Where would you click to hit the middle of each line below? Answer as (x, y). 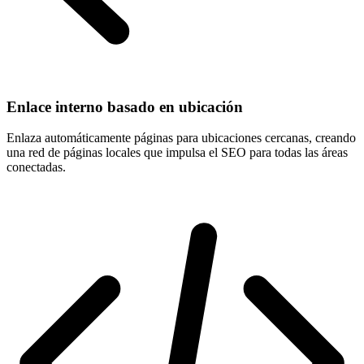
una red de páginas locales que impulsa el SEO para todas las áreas (177, 153)
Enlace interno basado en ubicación (125, 106)
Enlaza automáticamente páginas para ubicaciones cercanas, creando (181, 138)
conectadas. (36, 167)
